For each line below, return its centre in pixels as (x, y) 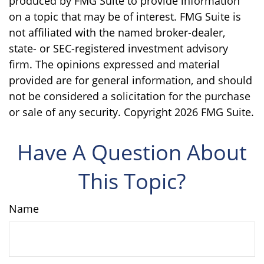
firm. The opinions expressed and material (114, 64)
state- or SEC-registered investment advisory (118, 48)
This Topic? (132, 181)
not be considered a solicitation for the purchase (130, 96)
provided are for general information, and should (131, 80)
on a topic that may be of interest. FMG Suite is (125, 16)
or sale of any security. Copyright (92, 112)
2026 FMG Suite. (214, 112)
